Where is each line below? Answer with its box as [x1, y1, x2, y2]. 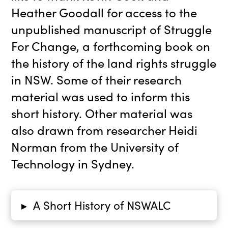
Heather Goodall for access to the [11, 4, 197, 21]
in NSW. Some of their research [11, 71, 182, 88]
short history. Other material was [11, 104, 193, 122]
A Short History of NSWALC [33, 197, 170, 213]
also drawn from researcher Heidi [11, 121, 198, 138]
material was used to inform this [11, 88, 190, 105]
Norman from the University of [11, 138, 179, 155]
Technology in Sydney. [11, 155, 135, 172]
